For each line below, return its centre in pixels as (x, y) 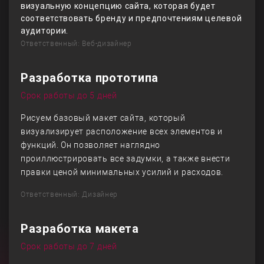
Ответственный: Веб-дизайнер (76, 44)
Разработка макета (80, 229)
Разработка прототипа (90, 78)
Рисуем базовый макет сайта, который (103, 118)
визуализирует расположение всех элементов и (122, 131)
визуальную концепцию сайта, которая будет (118, 6)
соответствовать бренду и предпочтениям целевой (131, 18)
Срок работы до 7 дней (69, 246)
